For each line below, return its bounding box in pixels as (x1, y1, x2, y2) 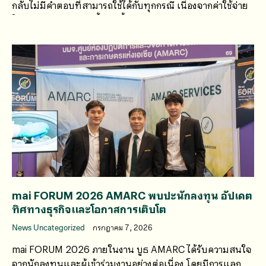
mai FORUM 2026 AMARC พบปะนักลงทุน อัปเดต (12, 186, 252, 204)
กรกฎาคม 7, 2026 (93, 223, 153, 233)
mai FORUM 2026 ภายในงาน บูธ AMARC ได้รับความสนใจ (12, 241, 252, 256)
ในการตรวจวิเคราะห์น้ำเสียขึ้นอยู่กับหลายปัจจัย (12, 11, 201, 27)
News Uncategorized (12, 223, 87, 233)
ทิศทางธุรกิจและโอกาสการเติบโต (12, 200, 166, 217)
